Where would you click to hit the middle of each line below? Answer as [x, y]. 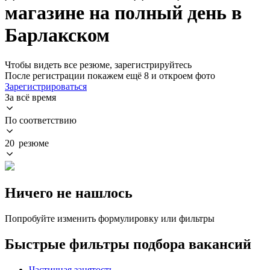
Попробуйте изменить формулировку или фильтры [110, 218]
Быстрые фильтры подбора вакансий [128, 244]
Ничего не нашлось [69, 193]
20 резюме [27, 143]
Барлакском [57, 35]
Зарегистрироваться [46, 86]
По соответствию [41, 120]
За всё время [30, 97]
